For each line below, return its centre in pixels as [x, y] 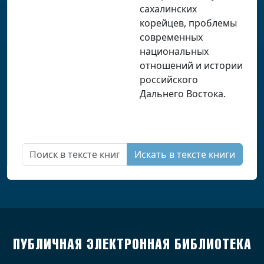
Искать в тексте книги [222, 155]
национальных [174, 52]
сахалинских [168, 9]
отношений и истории [191, 66]
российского [169, 80]
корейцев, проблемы [188, 23]
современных [171, 37]
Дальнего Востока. [182, 94]
